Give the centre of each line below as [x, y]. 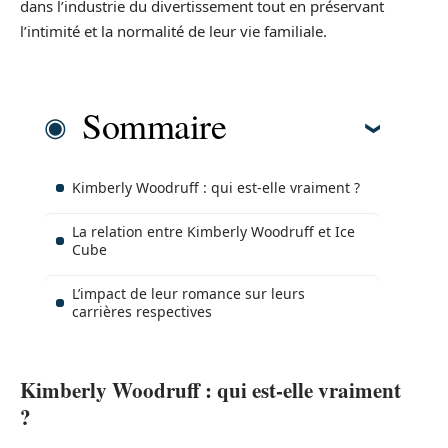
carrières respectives [142, 312]
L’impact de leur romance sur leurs [188, 294]
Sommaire [154, 125]
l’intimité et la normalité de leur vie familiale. [173, 30]
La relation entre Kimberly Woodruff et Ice [213, 232]
